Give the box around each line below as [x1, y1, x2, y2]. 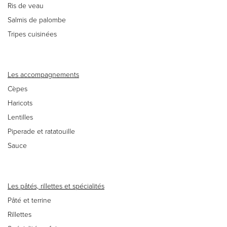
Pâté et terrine [8, 196, 51, 205]
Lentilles [8, 112, 33, 122]
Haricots [8, 98, 32, 107]
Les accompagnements [8, 70, 79, 79]
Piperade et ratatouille [8, 127, 75, 136]
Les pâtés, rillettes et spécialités [8, 181, 104, 191]
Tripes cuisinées [8, 29, 57, 39]
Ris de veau [8, 1, 44, 10]
